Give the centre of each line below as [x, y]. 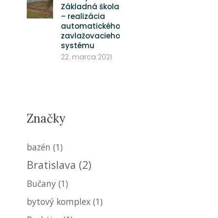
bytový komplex [58, 201]
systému [77, 45]
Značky [46, 118]
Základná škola [90, 7]
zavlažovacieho [90, 36]
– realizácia [83, 16]
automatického [90, 26]
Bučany [41, 183]
